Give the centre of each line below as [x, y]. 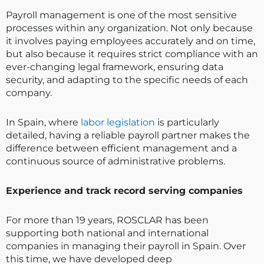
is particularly [187, 123]
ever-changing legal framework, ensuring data [115, 67]
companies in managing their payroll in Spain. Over [126, 246]
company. [29, 93]
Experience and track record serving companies [124, 191]
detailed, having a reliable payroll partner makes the [128, 136]
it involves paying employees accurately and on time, [131, 41]
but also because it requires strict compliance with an [132, 54]
